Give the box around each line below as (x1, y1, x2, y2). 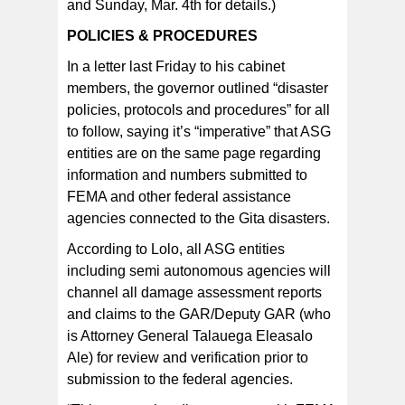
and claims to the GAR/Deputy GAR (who (67, 306, 331, 323)
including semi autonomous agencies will (67, 263, 331, 279)
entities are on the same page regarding (67, 146, 321, 162)
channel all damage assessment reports (67, 285, 322, 301)
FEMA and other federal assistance (67, 189, 291, 205)
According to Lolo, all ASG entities (67, 241, 285, 258)
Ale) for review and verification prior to (67, 350, 308, 366)
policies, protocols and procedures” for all (67, 102, 330, 118)
